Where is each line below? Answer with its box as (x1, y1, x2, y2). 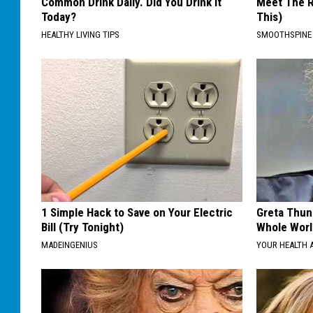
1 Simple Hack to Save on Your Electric (41, 205, 233, 220)
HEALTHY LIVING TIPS (41, 29, 119, 41)
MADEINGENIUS (41, 240, 98, 251)
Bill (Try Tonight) (41, 220, 124, 235)
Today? (41, 10, 76, 24)
